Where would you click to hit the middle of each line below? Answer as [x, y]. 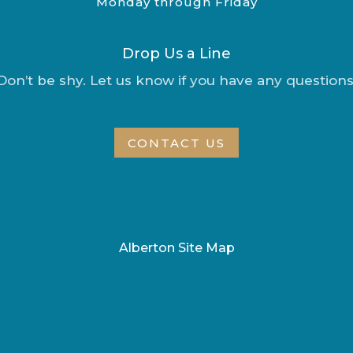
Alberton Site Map [176, 247]
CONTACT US [176, 143]
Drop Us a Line [176, 53]
